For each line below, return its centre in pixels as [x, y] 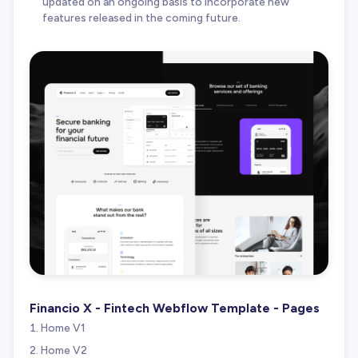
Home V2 [64, 350]
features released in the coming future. [141, 17]
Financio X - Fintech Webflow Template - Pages [175, 308]
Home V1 [63, 328]
